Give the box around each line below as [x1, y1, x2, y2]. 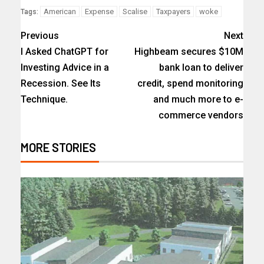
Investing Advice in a [21, 62, 109, 74]
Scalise [123, 7, 147, 16]
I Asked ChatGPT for [21, 46, 108, 58]
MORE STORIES [21, 140, 96, 155]
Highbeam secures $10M [134, 46, 243, 58]
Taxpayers [156, 7, 190, 16]
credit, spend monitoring [137, 78, 243, 90]
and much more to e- [153, 94, 243, 105]
